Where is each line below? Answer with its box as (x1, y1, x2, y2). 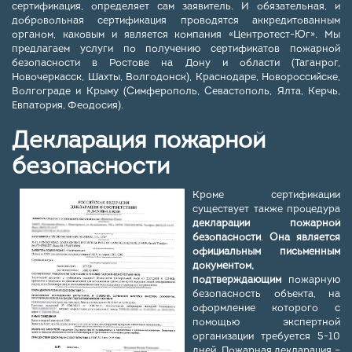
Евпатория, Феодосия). (12, 101, 123, 112)
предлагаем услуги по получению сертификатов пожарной (12, 44, 340, 55)
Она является (269, 233, 340, 244)
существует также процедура (192, 204, 340, 215)
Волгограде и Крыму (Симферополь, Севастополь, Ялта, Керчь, (12, 86, 340, 97)
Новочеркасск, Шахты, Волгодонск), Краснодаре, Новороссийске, (12, 72, 340, 83)
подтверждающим (192, 275, 281, 286)
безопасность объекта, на (192, 289, 340, 300)
